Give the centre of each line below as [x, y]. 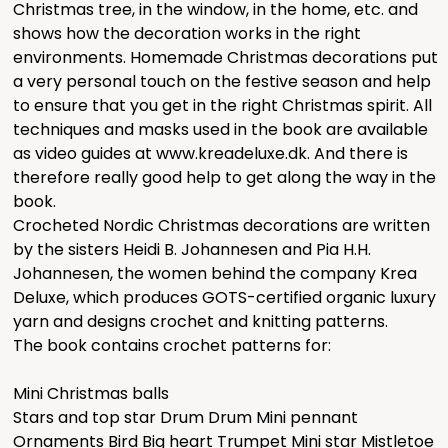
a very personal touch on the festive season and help [222, 81]
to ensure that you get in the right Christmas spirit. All [223, 105]
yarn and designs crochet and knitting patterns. [201, 321]
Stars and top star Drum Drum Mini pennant [186, 417]
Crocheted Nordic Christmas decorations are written [222, 225]
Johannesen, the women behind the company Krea [215, 273]
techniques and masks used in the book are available [221, 129]
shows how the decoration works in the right [187, 33]
